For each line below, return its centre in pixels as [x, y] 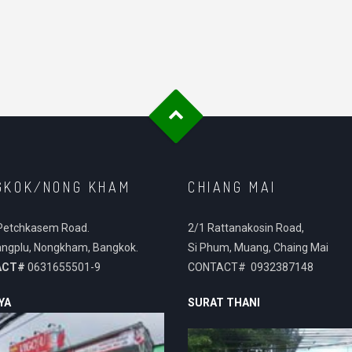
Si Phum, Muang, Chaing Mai [258, 247]
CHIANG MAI [232, 187]
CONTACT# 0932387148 [251, 267]
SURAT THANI [224, 302]
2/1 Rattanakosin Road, [246, 228]
